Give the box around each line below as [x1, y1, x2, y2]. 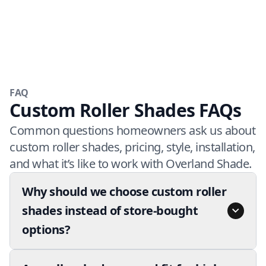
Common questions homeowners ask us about [9, 122, 255, 138]
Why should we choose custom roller [22, 183, 226, 199]
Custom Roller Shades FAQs [9, 98, 242, 122]
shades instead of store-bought [22, 202, 198, 218]
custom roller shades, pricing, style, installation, [9, 139, 255, 155]
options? [22, 221, 70, 237]
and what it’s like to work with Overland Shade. [9, 156, 252, 172]
